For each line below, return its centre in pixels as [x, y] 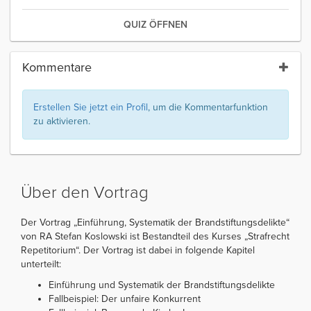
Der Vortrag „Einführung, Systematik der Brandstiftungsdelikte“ [155, 223]
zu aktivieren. [62, 121]
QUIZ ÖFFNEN [155, 25]
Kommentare [57, 68]
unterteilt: [41, 264]
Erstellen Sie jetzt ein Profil [91, 108]
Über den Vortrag [85, 193]
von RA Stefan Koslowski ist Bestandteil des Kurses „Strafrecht [155, 237]
